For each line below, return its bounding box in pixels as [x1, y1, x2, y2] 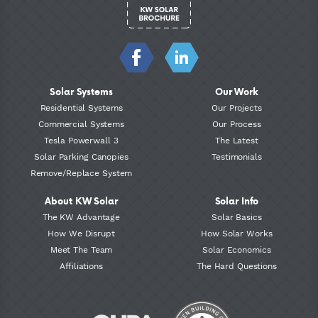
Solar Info [214, 193, 259, 208]
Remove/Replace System [30, 168, 133, 178]
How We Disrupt [48, 228, 115, 238]
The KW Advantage [42, 212, 121, 222]
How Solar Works [201, 228, 273, 238]
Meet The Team [50, 244, 113, 255]
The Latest [215, 135, 258, 146]
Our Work [214, 84, 258, 99]
